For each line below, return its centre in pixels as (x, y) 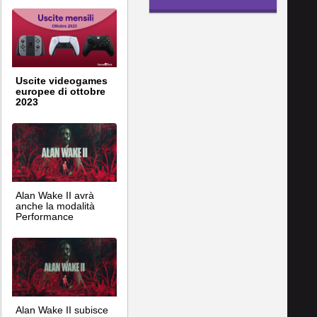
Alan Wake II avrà (55, 195)
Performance (45, 217)
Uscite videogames (62, 80)
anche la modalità (55, 206)
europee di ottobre (60, 91)
